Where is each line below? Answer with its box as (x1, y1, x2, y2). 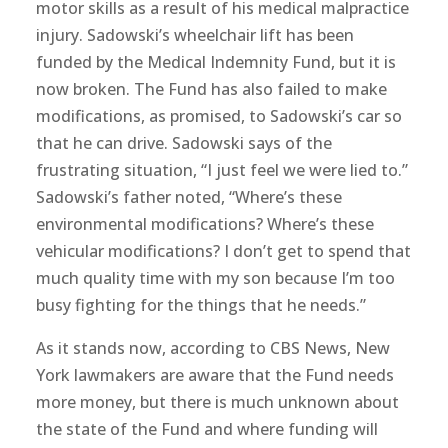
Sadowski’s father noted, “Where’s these (35, 186, 342, 208)
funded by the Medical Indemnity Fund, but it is (35, 51, 396, 73)
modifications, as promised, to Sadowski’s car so (35, 105, 402, 127)
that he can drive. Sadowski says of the (35, 132, 332, 154)
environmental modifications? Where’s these (35, 213, 374, 235)
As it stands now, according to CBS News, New (35, 337, 390, 359)
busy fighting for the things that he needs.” (35, 294, 366, 316)
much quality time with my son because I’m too (35, 267, 395, 289)
